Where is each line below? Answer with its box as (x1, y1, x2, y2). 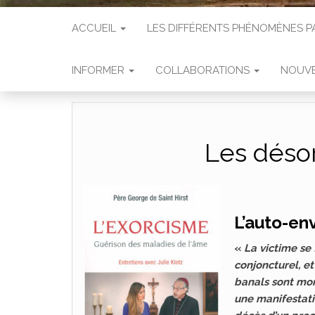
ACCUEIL (72, 22, 119, 34)
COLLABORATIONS (155, 64, 252, 77)
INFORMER (72, 64, 127, 77)
